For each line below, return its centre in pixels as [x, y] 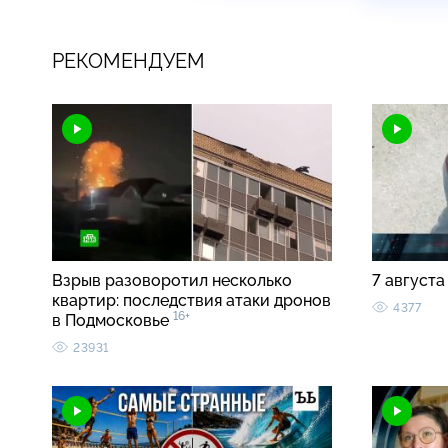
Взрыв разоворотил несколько [172, 281]
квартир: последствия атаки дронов [191, 301]
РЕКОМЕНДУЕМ [128, 60]
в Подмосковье [112, 321]
